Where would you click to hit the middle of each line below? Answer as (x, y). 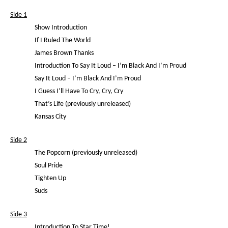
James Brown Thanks (64, 53)
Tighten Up (50, 178)
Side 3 (19, 215)
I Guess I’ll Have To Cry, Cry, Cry (79, 91)
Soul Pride (49, 166)
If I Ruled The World (63, 40)
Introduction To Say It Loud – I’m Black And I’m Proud (110, 66)
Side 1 (19, 15)
